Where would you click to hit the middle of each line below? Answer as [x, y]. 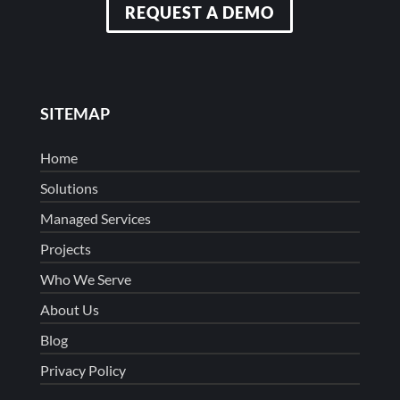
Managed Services [95, 219]
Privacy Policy [83, 371]
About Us [69, 310]
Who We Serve [85, 279]
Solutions [69, 188]
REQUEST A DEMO [200, 13]
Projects [65, 249]
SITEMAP [75, 114]
